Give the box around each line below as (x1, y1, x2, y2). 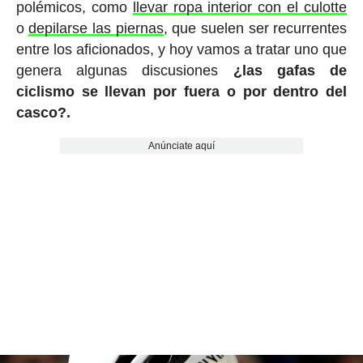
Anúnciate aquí (147, 140, 215, 152)
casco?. (15, 105, 70, 122)
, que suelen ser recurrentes (163, 20, 348, 37)
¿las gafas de (233, 62, 348, 79)
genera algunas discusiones (15, 62, 233, 79)
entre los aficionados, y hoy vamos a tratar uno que (15, 41, 348, 58)
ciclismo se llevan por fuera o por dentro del (15, 83, 348, 100)
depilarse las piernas (28, 20, 164, 37)
